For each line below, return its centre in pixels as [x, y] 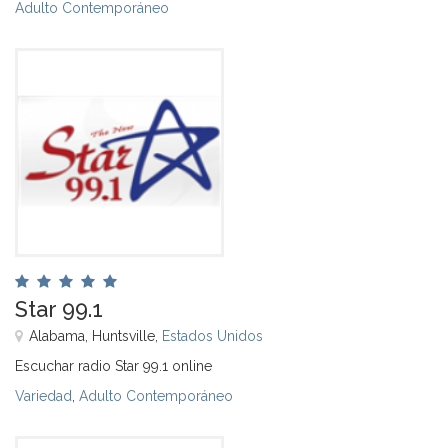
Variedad [43, 395]
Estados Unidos [212, 335]
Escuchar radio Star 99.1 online [113, 365]
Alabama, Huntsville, [95, 335]
